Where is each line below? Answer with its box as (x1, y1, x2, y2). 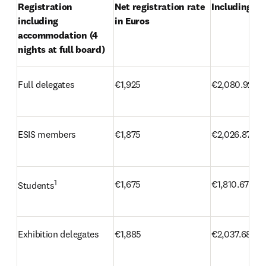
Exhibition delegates (18, 228, 99, 240)
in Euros (115, 15, 150, 27)
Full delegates (18, 78, 75, 90)
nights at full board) (18, 43, 105, 55)
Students (18, 179, 55, 192)
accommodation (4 (18, 29, 98, 41)
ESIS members (18, 128, 77, 140)
